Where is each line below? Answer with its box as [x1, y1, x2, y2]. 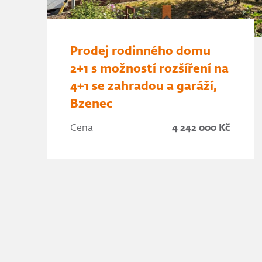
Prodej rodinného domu [70, 46, 211, 57]
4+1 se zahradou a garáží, [70, 81, 217, 92]
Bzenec [70, 98, 113, 110]
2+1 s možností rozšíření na [70, 63, 229, 75]
